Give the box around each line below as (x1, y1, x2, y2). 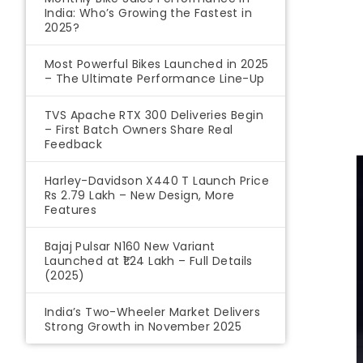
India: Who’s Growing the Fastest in (45, 5, 252, 22)
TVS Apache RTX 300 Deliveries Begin (45, 107, 263, 124)
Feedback (45, 136, 103, 153)
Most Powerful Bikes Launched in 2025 (45, 56, 269, 73)
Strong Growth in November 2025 (45, 318, 241, 335)
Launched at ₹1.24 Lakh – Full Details (45, 253, 253, 270)
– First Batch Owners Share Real (45, 122, 233, 139)
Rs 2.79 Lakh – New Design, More (45, 187, 235, 204)
